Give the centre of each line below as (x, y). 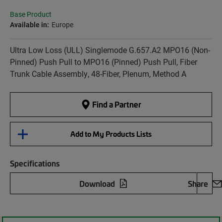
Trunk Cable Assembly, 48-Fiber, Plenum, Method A (98, 74)
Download (97, 184)
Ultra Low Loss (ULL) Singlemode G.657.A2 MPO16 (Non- (110, 50)
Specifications (35, 163)
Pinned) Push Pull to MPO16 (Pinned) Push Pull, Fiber (104, 62)
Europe (62, 25)
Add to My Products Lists (111, 134)
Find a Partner (116, 104)
